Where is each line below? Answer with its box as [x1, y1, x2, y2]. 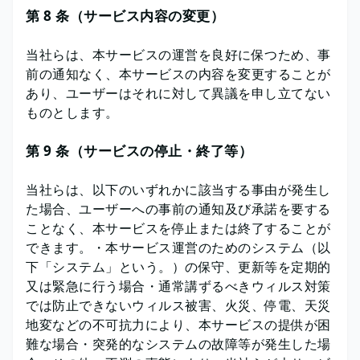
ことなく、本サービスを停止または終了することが [26, 219, 331, 237]
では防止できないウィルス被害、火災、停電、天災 [26, 297, 331, 314]
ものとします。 [26, 104, 119, 121]
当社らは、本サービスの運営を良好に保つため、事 [26, 46, 331, 63]
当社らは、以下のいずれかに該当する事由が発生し [26, 181, 331, 198]
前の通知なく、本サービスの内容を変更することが [26, 65, 331, 83]
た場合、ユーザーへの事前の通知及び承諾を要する [26, 200, 331, 218]
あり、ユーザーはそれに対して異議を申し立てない [26, 84, 331, 102]
